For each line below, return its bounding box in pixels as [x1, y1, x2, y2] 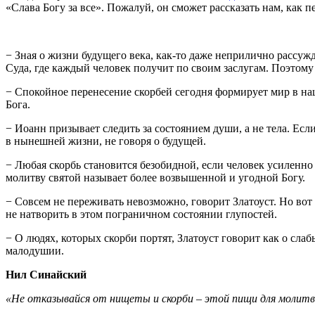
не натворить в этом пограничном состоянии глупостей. [6, 207, 277, 220]
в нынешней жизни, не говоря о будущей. [6, 134, 206, 147]
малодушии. [6, 244, 64, 257]
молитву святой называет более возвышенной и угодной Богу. [6, 171, 305, 184]
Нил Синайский [6, 268, 86, 281]
